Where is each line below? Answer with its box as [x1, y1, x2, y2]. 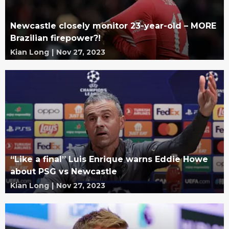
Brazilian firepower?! [10, 33, 101, 43]
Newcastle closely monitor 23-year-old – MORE [10, 20, 216, 31]
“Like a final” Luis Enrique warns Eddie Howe [10, 154, 208, 164]
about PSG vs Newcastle [10, 166, 117, 176]
